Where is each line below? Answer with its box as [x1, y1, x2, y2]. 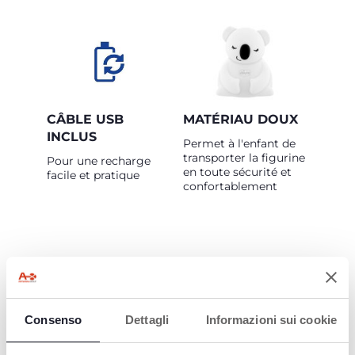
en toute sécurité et [183, 165, 292, 179]
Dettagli [125, 313, 169, 326]
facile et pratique [47, 168, 139, 182]
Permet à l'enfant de [183, 136, 296, 151]
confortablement [183, 179, 277, 193]
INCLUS [47, 129, 97, 144]
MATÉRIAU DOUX [183, 112, 298, 127]
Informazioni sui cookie [205, 313, 337, 326]
